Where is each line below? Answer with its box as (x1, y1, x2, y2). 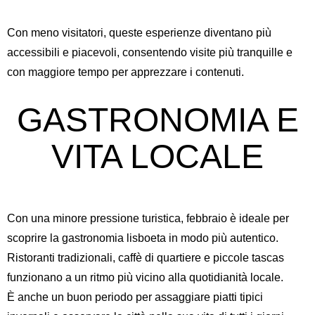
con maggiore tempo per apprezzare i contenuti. (7, 66, 244, 78)
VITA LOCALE (51, 138, 264, 175)
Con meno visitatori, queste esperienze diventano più (7, 27, 271, 39)
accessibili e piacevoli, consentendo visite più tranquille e (7, 46, 292, 58)
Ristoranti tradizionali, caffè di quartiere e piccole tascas (7, 252, 284, 264)
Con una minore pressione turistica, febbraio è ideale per (7, 212, 289, 224)
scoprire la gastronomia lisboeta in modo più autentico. (7, 232, 278, 244)
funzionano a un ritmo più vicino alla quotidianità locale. (7, 271, 283, 283)
